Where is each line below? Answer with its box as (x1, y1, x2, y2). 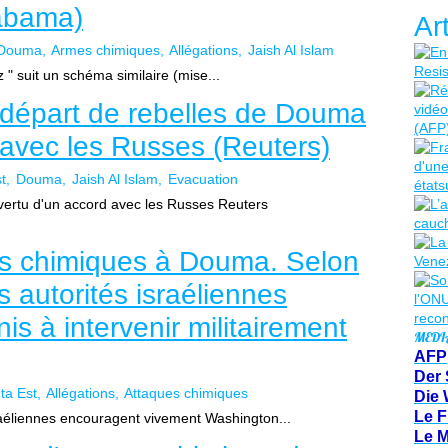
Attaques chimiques (124, 385, 248, 401)
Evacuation (168, 171, 238, 187)
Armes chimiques (51, 42, 160, 58)
